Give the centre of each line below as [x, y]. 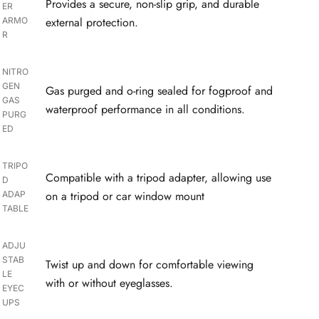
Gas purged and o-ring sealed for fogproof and [159, 90]
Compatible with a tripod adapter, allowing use [159, 177]
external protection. [92, 22]
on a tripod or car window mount [125, 196]
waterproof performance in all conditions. [146, 109]
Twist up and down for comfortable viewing [150, 264]
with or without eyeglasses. [110, 283]
